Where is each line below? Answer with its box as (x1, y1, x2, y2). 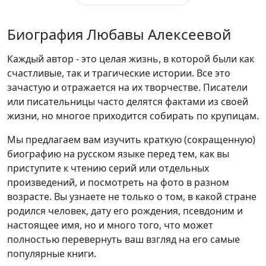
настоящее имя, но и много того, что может (7, 218, 213, 232)
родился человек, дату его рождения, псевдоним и (7, 204, 243, 218)
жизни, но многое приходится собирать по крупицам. (7, 109, 259, 123)
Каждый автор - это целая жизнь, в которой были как (7, 52, 254, 66)
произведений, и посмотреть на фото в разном (7, 176, 229, 189)
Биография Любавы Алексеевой (7, 24, 231, 45)
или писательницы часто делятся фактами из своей (7, 95, 248, 109)
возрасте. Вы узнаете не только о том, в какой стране (7, 190, 256, 204)
